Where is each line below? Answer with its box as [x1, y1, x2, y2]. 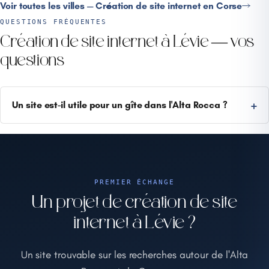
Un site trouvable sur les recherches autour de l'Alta [20, 248, 249, 261]
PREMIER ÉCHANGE [94, 178, 175, 186]
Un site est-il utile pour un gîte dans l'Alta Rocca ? [12, 99, 228, 111]
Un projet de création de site [32, 194, 237, 212]
